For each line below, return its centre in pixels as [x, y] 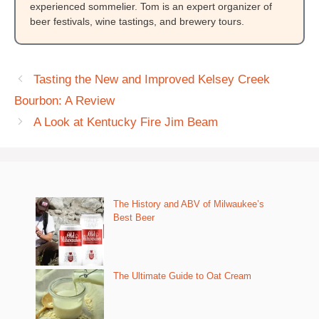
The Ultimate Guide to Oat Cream [182, 276]
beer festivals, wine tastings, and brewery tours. [137, 21]
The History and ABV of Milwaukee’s [189, 204]
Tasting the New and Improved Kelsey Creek [152, 79]
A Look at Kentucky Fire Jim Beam [126, 122]
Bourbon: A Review [64, 101]
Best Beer [134, 218]
